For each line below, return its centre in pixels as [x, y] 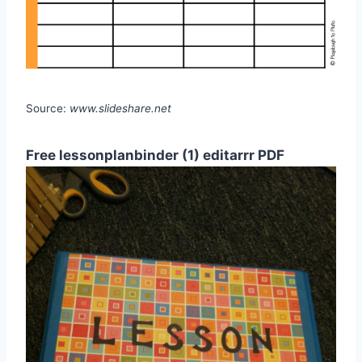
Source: [48, 109]
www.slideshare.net [120, 109]
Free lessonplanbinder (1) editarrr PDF [155, 156]
